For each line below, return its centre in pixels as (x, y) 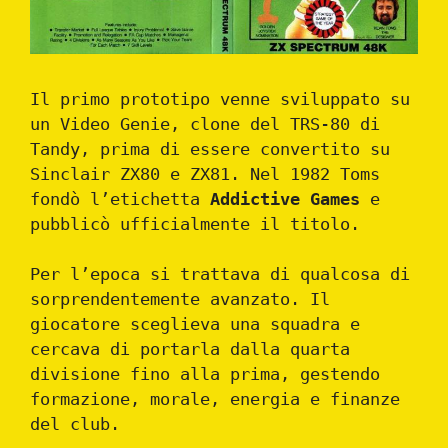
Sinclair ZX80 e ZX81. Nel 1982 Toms (205, 173)
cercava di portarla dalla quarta (190, 349)
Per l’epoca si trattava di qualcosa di (220, 274)
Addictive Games (285, 198)
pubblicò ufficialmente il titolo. (195, 223)
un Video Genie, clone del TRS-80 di (205, 123)
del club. (75, 424)
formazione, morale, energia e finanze (215, 399)
